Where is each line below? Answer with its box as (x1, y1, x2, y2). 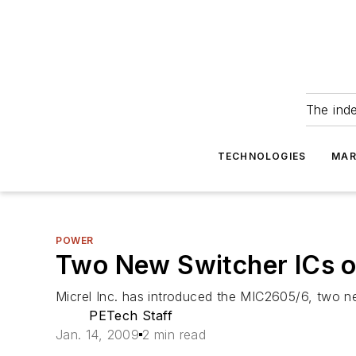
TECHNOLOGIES (217, 150, 307, 162)
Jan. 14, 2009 (56, 327, 140, 342)
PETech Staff (89, 308, 172, 323)
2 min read (142, 327, 207, 342)
